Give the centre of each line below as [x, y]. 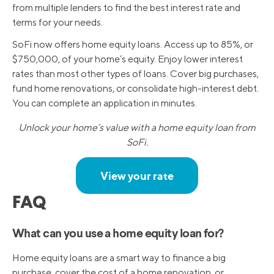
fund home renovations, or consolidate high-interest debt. [135, 89]
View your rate [137, 176]
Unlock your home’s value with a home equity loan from [137, 128]
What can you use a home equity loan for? [118, 235]
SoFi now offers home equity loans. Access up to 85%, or [133, 45]
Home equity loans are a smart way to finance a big [119, 258]
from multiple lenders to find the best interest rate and [126, 8]
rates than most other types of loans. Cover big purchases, [135, 74]
